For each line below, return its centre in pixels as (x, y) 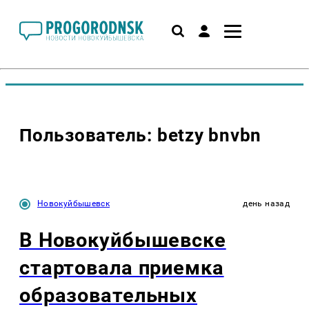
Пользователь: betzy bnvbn (141, 136)
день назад (266, 204)
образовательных (108, 296)
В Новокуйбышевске (123, 240)
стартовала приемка (122, 268)
